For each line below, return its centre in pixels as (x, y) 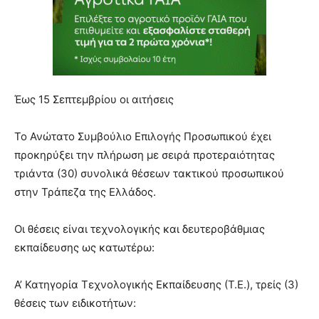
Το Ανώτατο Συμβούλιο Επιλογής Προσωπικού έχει (143, 136)
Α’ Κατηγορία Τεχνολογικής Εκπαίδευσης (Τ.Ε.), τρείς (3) (156, 284)
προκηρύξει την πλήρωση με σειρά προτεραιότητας (145, 155)
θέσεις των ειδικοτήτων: (75, 303)
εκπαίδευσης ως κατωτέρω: (84, 247)
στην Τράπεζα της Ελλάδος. (85, 192)
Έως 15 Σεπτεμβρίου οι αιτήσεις (94, 99)
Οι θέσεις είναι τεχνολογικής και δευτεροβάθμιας (140, 229)
